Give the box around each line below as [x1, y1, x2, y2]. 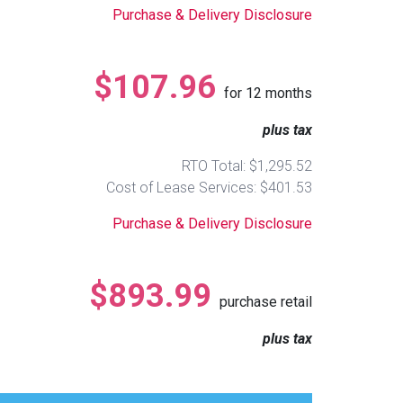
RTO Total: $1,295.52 [182, 157, 312, 175]
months [262, 84, 312, 102]
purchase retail [219, 292, 312, 310]
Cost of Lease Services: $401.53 [106, 178, 312, 196]
